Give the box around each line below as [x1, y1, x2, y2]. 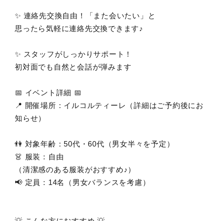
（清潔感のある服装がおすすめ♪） [15, 165, 136, 174]
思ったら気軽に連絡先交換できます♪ [15, 24, 144, 33]
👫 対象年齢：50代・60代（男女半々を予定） [15, 140, 175, 148]
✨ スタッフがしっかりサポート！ [15, 50, 132, 59]
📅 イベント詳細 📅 [15, 88, 82, 97]
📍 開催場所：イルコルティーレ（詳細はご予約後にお [15, 101, 204, 110]
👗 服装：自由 [15, 152, 64, 161]
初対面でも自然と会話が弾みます [15, 63, 132, 72]
